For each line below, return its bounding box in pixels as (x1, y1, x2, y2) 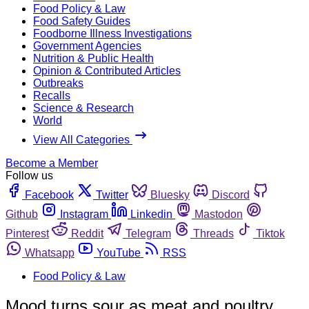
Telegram (126, 227, 171, 239)
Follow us (6, 169, 53, 181)
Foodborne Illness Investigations (33, 27, 192, 39)
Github (6, 208, 38, 220)
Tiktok (256, 227, 285, 239)
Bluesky (150, 188, 190, 201)
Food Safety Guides (33, 14, 130, 27)
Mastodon (195, 208, 243, 220)
